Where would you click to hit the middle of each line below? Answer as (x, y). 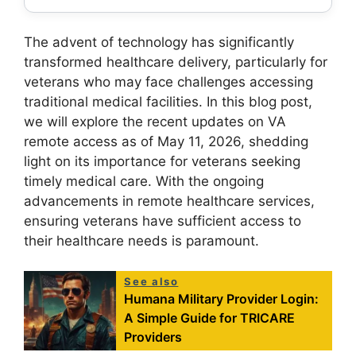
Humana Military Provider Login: (222, 299)
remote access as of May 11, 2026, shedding (166, 141)
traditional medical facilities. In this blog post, (168, 101)
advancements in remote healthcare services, (169, 201)
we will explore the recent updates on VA (155, 121)
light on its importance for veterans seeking (162, 161)
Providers (153, 337)
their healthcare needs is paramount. (141, 240)
